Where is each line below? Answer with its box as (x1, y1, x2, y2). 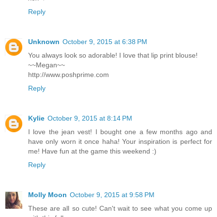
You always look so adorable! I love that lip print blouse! (28, 51, 198, 59)
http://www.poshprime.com (28, 70, 109, 78)
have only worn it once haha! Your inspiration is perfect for (28, 137, 212, 145)
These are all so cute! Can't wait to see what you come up (28, 204, 212, 212)
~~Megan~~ (28, 61, 65, 69)
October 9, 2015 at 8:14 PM (47, 114, 132, 122)
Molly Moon (28, 190, 67, 199)
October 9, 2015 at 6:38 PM (62, 37, 147, 46)
